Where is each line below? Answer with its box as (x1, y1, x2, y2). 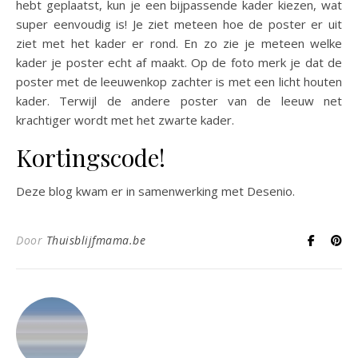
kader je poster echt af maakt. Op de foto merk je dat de (16, 54, 342, 70)
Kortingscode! (16, 141, 165, 173)
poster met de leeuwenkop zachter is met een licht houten (16, 73, 342, 89)
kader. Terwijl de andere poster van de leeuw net (16, 92, 342, 109)
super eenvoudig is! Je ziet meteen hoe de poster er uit (16, 15, 342, 32)
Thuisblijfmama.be (46, 232, 145, 248)
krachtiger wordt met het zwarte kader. (16, 111, 234, 128)
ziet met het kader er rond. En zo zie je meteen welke (16, 34, 342, 51)
